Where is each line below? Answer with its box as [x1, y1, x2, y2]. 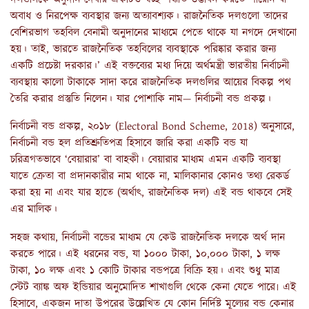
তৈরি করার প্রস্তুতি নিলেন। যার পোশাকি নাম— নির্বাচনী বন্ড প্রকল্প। [10, 90, 271, 107]
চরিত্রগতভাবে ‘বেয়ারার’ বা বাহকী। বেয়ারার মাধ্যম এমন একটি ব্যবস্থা [10, 152, 281, 168]
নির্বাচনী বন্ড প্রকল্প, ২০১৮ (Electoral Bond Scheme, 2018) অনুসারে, [10, 119, 295, 135]
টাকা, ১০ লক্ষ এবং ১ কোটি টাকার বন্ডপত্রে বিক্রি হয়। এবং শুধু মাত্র [10, 263, 280, 279]
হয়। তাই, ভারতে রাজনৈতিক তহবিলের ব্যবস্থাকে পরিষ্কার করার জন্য [10, 41, 276, 57]
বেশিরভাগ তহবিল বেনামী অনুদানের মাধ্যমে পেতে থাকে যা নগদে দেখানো [10, 24, 297, 41]
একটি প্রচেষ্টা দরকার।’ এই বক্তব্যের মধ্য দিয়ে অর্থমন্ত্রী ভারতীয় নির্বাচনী [10, 57, 289, 74]
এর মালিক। [10, 201, 57, 218]
